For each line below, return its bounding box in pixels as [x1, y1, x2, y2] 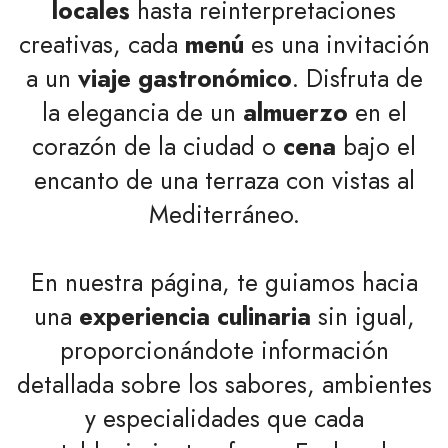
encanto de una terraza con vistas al [33, 162, 415, 198]
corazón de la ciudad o [32, 128, 283, 164]
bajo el [336, 128, 416, 164]
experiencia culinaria [78, 298, 311, 334]
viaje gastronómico [77, 60, 292, 96]
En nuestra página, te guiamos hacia [30, 264, 418, 300]
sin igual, [310, 298, 415, 334]
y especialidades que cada [84, 400, 364, 436]
